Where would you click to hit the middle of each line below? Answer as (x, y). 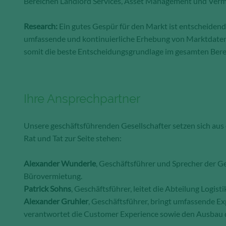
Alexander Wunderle (60, 163)
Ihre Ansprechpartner (83, 99)
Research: (41, 26)
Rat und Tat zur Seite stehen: (73, 138)
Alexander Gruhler (56, 201)
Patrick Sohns (47, 189)
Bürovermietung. (54, 176)
